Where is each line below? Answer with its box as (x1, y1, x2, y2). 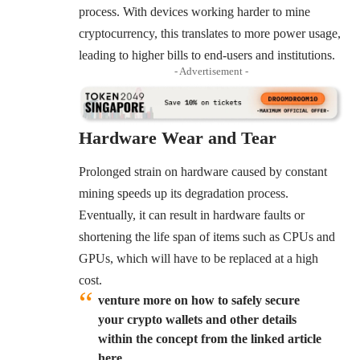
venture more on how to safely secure (98, 293, 300, 308)
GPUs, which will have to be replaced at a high (79, 252, 318, 266)
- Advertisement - (174, 64, 248, 77)
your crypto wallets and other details (98, 313, 297, 327)
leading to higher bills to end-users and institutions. (79, 47, 335, 62)
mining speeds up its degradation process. (79, 186, 288, 201)
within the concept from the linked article (98, 332, 321, 346)
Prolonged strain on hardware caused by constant (79, 165, 327, 179)
